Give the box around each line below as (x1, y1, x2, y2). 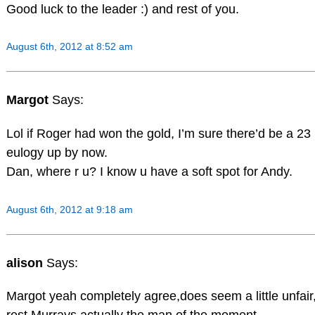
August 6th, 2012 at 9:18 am (6, 203, 133, 215)
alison (6, 255, 46, 270)
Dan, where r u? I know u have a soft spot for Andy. (6, 165, 292, 179)
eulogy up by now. (6, 146, 108, 160)
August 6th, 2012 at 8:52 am (6, 41, 133, 53)
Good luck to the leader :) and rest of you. (6, 1, 239, 16)
